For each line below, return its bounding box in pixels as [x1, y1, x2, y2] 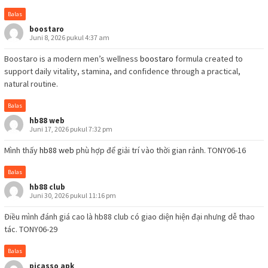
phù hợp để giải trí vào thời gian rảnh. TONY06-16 [74, 145, 246, 156]
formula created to [173, 53, 243, 65]
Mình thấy [4, 145, 39, 156]
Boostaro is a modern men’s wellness [4, 53, 140, 65]
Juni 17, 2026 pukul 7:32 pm [29, 124, 112, 134]
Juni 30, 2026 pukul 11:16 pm [29, 191, 116, 200]
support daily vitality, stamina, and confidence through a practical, [4, 66, 240, 77]
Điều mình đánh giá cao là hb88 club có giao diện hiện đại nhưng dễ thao [4, 211, 255, 223]
